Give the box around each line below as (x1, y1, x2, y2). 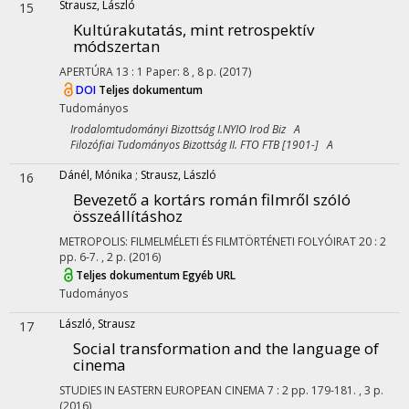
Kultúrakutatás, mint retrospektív (73, 19, 314, 40)
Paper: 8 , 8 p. (146, 64, 219, 79)
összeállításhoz (73, 205, 183, 226)
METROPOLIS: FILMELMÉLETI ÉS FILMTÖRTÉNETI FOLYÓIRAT (59, 234, 356, 249)
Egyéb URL (183, 267, 236, 284)
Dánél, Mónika (59, 167, 132, 183)
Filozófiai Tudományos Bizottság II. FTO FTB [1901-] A (59, 137, 333, 152)
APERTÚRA (59, 64, 113, 79)
